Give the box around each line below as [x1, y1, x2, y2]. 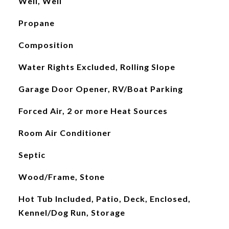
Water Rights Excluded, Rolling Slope [18, 62, 175, 72]
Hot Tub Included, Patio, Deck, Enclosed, [18, 194, 191, 203]
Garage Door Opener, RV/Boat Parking [18, 84, 183, 94]
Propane [18, 18, 55, 28]
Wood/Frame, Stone [18, 172, 105, 181]
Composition [18, 40, 74, 50]
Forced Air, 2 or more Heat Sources [18, 106, 168, 116]
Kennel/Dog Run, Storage [18, 208, 125, 217]
